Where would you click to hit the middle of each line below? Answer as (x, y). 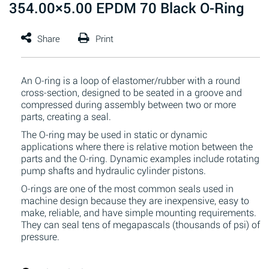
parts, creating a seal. (66, 116)
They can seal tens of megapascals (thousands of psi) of (141, 224)
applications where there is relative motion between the (137, 146)
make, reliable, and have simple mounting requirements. (139, 212)
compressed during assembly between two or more (128, 104)
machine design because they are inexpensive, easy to (135, 200)
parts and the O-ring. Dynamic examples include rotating (140, 158)
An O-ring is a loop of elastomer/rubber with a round (131, 80)
